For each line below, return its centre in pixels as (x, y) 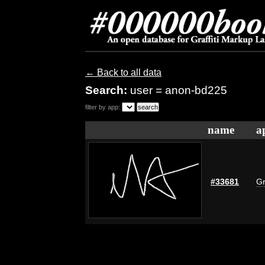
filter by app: (103, 107)
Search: (108, 90)
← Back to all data (123, 72)
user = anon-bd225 (179, 90)
